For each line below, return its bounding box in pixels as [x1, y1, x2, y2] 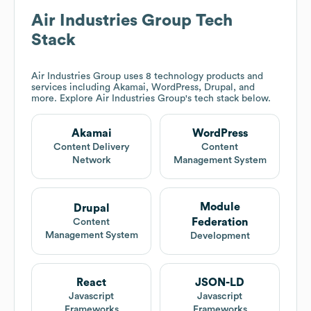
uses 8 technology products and [121, 72, 263, 82]
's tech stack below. [185, 94, 271, 104]
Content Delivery [53, 142, 130, 153]
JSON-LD [195, 277, 244, 289]
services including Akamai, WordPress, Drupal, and [31, 83, 255, 93]
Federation [191, 217, 249, 228]
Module [199, 201, 240, 213]
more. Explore [31, 94, 96, 104]
